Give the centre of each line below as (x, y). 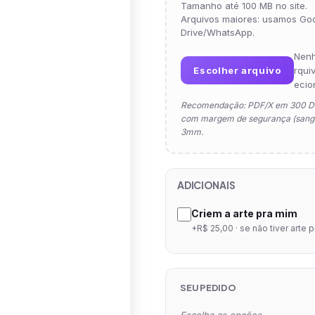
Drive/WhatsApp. (218, 32)
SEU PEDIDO (208, 288)
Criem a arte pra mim (245, 213)
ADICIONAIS (206, 185)
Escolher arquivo (237, 70)
